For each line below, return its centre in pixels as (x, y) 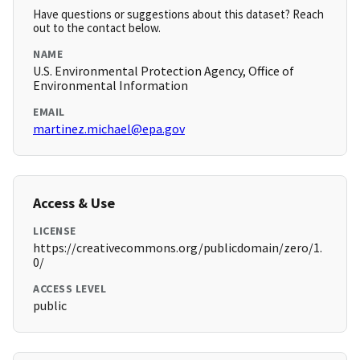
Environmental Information (110, 86)
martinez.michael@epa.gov (109, 129)
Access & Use (74, 203)
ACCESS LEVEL (70, 289)
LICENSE (55, 231)
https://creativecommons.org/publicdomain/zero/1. (178, 248)
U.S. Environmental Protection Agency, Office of (164, 71)
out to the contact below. (97, 28)
